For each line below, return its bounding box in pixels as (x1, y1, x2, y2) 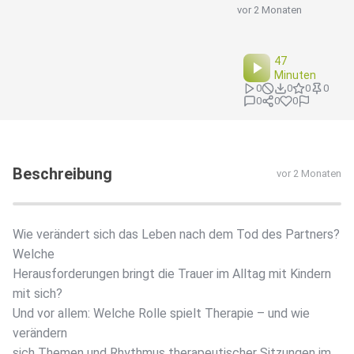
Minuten (274, 69, 317, 82)
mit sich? (13, 286, 62, 302)
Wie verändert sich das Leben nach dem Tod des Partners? (13, 227, 340, 243)
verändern (13, 326, 67, 341)
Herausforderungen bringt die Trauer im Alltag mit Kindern (13, 266, 331, 282)
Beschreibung (13, 164, 112, 184)
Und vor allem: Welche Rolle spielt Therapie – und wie (13, 306, 310, 322)
